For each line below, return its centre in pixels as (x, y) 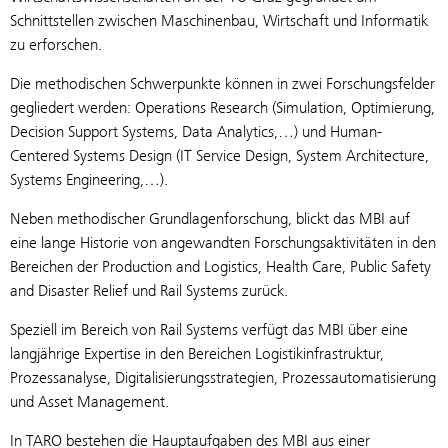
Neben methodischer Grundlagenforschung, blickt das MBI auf (210, 218)
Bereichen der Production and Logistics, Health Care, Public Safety (220, 266)
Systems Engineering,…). (97, 179)
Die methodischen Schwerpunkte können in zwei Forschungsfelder (222, 83)
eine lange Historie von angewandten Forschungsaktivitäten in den (223, 242)
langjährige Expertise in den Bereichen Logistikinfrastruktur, (197, 353)
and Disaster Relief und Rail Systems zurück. (149, 290)
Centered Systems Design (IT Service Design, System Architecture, (219, 155)
